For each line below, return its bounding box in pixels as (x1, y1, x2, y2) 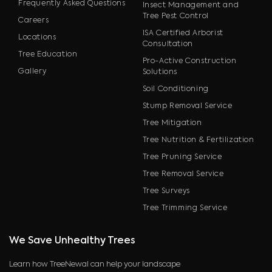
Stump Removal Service (142, 103, 233, 110)
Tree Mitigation (142, 120, 202, 127)
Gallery (18, 68, 47, 76)
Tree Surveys (142, 188, 190, 195)
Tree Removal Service (142, 171, 224, 178)
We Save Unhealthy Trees (9, 236, 135, 246)
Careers (18, 17, 49, 25)
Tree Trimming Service (142, 205, 228, 212)
